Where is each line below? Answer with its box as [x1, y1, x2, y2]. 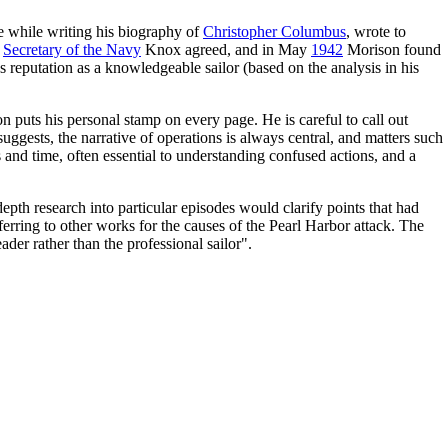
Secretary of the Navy [3, 40, 141, 58]
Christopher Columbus [203, 22, 346, 40]
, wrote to [346, 22, 406, 40]
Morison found [343, 40, 441, 58]
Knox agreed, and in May [141, 40, 311, 58]
